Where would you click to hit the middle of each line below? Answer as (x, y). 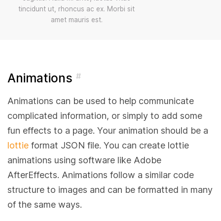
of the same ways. (45, 204)
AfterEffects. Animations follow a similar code (101, 175)
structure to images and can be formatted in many (110, 190)
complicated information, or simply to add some (105, 116)
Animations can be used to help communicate (101, 101)
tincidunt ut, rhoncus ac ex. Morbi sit (76, 9)
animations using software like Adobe (84, 160)
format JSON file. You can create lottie (109, 145)
